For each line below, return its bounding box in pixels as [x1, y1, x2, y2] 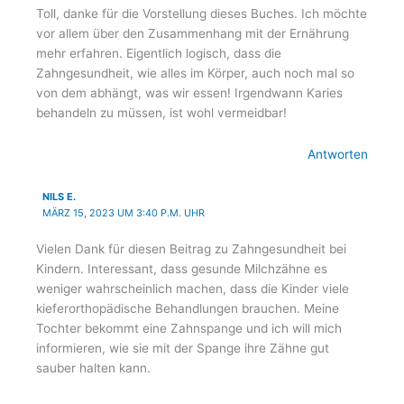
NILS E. [42, 190, 77, 203]
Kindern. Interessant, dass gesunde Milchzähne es [36, 262, 327, 277]
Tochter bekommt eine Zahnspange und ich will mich [36, 321, 342, 336]
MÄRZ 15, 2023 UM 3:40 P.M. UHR [42, 207, 206, 219]
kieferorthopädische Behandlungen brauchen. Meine [36, 301, 339, 317]
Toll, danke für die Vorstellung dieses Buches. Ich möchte [36, 5, 367, 21]
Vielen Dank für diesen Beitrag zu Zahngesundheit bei [36, 242, 346, 257]
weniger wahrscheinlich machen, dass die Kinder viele [36, 281, 349, 297]
